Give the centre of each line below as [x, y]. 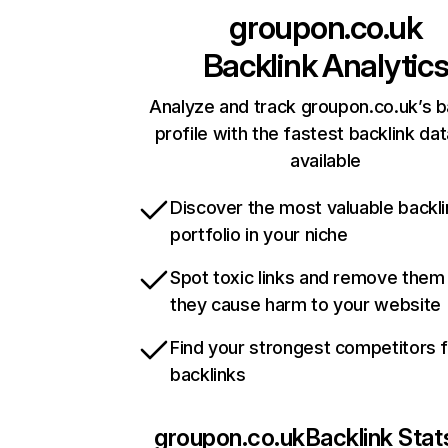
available [325, 161]
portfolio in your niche [259, 235]
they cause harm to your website [305, 305]
